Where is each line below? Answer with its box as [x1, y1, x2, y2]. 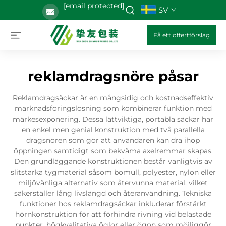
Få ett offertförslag [153, 31, 210, 39]
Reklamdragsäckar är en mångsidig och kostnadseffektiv [13, 93, 213, 102]
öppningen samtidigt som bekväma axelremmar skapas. [13, 146, 213, 155]
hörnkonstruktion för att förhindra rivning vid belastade [15, 210, 211, 219]
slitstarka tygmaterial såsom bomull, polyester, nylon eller [10, 167, 216, 177]
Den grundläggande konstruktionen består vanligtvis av [14, 157, 212, 166]
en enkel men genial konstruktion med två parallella [21, 125, 205, 134]
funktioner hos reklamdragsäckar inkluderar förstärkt [19, 199, 207, 208]
